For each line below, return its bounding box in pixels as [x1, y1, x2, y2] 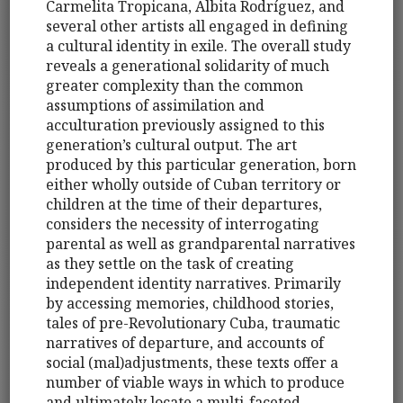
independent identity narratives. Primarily [46, 273, 342, 293]
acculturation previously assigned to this [46, 114, 326, 135]
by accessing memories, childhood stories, [46, 292, 335, 313]
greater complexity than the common [46, 75, 304, 95]
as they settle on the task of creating [46, 253, 295, 273]
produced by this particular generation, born [46, 154, 357, 175]
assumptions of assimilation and [46, 94, 265, 115]
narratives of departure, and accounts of [46, 332, 325, 353]
